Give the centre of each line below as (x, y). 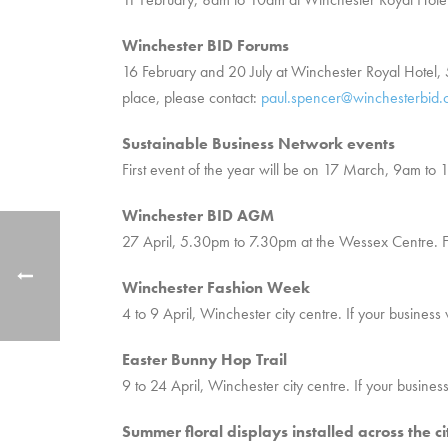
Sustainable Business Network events (258, 143)
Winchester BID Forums (205, 45)
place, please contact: (191, 97)
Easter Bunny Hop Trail (204, 359)
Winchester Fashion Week (216, 287)
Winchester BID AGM (198, 215)
